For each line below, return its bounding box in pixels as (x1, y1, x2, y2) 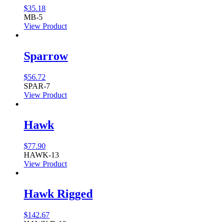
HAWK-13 (24, 150, 59, 159)
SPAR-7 (24, 82, 50, 91)
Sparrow (24, 50, 68, 63)
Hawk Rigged (24, 187, 93, 200)
